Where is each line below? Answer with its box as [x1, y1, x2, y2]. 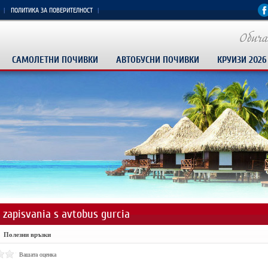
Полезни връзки [3, 231, 51, 238]
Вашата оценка [19, 251, 56, 258]
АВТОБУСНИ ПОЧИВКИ [115, 54, 199, 66]
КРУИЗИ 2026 [217, 54, 267, 66]
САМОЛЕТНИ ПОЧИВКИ [11, 54, 98, 66]
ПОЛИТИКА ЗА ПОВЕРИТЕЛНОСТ [10, 6, 93, 15]
